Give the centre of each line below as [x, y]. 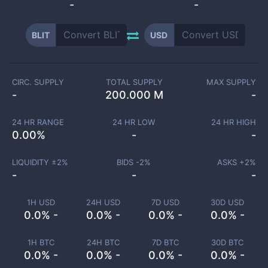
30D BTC [227, 242]
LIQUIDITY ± [34, 162]
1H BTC [41, 242]
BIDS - [128, 162]
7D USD [165, 202]
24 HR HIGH [234, 122]
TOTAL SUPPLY [134, 82]
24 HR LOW [134, 122]
